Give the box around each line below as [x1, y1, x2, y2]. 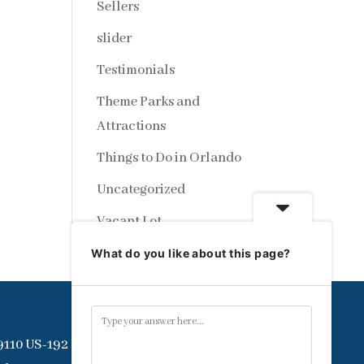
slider [97, 29, 132, 47]
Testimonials [97, 61, 175, 79]
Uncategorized [97, 180, 186, 198]
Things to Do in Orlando [97, 149, 242, 167]
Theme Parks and [97, 93, 201, 110]
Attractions [97, 117, 167, 135]
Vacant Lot [97, 212, 162, 230]
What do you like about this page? [91, 246, 291, 260]
